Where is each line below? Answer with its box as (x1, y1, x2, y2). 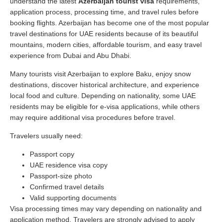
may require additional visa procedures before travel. (10, 113, 175, 121)
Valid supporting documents (30, 193, 116, 202)
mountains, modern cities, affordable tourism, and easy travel (10, 40, 202, 49)
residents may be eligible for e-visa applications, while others (10, 102, 200, 111)
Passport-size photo (30, 171, 92, 180)
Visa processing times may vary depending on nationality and (10, 204, 202, 213)
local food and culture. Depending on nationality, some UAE (10, 91, 196, 100)
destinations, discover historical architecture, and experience (10, 80, 199, 89)
